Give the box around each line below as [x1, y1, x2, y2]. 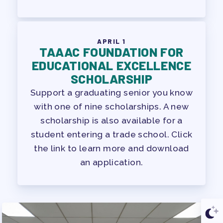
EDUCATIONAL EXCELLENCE [31, 58, 192, 73]
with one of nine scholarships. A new [34, 102, 189, 111]
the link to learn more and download [34, 143, 189, 153]
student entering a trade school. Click [30, 129, 193, 139]
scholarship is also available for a [40, 115, 183, 125]
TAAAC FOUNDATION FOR [39, 44, 184, 59]
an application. [80, 157, 143, 167]
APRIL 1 [97, 37, 126, 45]
